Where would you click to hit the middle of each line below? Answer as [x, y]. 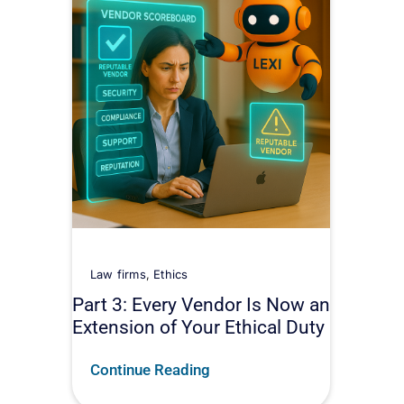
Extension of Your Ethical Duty [198, 327]
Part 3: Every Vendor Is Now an [201, 305]
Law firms [118, 275]
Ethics [171, 275]
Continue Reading [150, 370]
